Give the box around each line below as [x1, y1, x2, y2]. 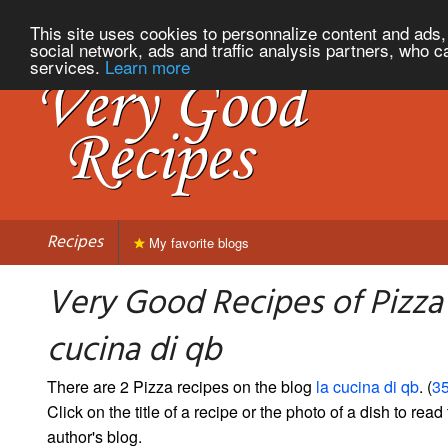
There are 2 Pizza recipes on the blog [47, 374, 316, 398]
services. [30, 53, 105, 79]
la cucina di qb [316, 374, 419, 398]
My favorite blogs [145, 232, 249, 252]
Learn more [105, 53, 190, 79]
